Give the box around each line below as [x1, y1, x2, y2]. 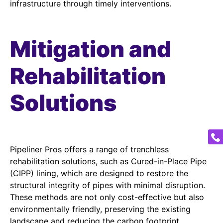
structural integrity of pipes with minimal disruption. [10, 180, 205, 191]
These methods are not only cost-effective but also [10, 192, 204, 203]
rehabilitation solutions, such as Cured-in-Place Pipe [10, 156, 207, 167]
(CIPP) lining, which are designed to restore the [10, 168, 188, 179]
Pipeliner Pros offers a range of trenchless [10, 144, 169, 155]
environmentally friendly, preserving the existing [10, 204, 191, 215]
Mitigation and [10, 35, 171, 63]
